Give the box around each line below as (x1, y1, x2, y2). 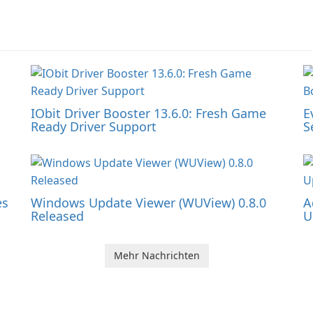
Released (31, 208, 84, 224)
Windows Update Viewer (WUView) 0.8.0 (31, 194, 266, 211)
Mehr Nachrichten (113, 249, 200, 262)
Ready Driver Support (31, 118, 156, 135)
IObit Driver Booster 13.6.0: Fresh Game (31, 105, 266, 122)
